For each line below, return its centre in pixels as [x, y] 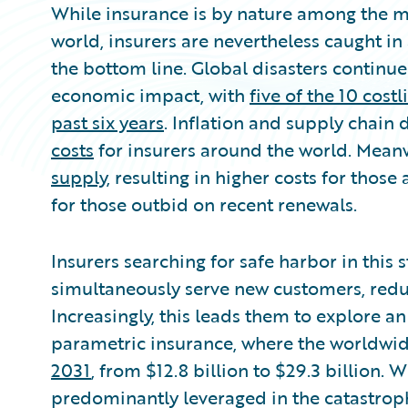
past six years [107, 122]
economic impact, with [150, 94]
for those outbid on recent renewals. [204, 204]
